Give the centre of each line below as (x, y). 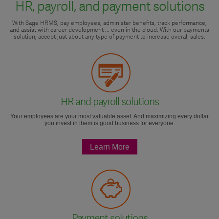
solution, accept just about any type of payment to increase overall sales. (109, 36)
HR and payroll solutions (109, 102)
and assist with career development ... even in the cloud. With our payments (109, 30)
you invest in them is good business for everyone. (109, 123)
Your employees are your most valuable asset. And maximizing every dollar (109, 117)
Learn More (109, 147)
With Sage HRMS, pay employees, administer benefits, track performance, (109, 23)
